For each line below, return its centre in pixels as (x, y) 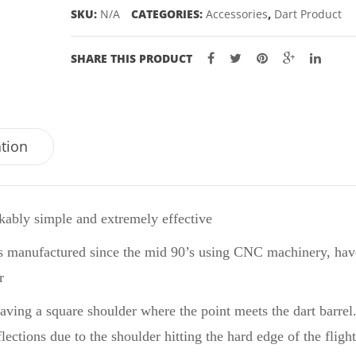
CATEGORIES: (168, 14)
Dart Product (308, 14)
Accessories (237, 14)
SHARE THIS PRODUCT (132, 58)
